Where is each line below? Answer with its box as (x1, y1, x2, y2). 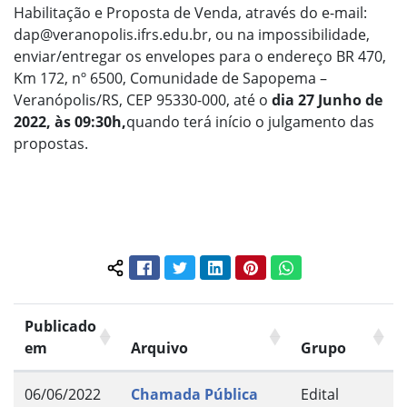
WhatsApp (292, 256, 355, 274)
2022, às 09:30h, (14, 112, 126, 133)
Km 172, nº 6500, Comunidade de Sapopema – (14, 68, 327, 89)
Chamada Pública (131, 383, 258, 404)
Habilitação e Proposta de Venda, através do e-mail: (14, 3, 367, 24)
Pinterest (256, 256, 312, 274)
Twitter (185, 256, 229, 274)
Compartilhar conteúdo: (114, 267, 280, 288)
